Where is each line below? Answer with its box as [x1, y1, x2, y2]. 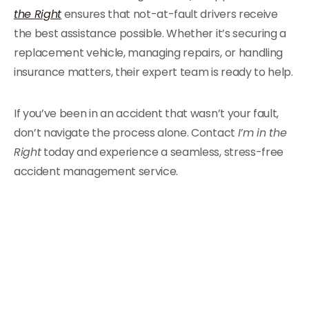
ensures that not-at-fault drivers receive [61, 6, 278, 22]
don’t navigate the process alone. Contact [14, 125, 238, 141]
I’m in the [237, 125, 287, 141]
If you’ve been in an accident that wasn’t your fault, [14, 106, 279, 121]
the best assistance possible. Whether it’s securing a [14, 26, 287, 41]
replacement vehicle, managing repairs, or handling [14, 45, 283, 61]
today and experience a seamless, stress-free [41, 144, 284, 160]
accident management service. [14, 163, 179, 179]
